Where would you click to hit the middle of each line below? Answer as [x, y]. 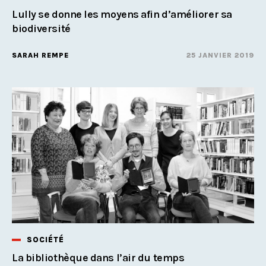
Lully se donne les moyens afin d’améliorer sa [122, 15]
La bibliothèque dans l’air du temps [98, 258]
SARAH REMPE [40, 56]
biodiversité [41, 29]
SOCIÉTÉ [45, 240]
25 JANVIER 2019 [220, 56]
